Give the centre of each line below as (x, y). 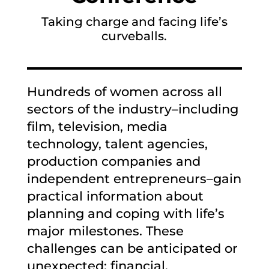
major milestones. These (105, 231)
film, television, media (97, 126)
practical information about (115, 196)
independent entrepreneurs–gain (134, 179)
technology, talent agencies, (117, 144)
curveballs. (134, 36)
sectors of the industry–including (132, 109)
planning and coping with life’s (125, 213)
